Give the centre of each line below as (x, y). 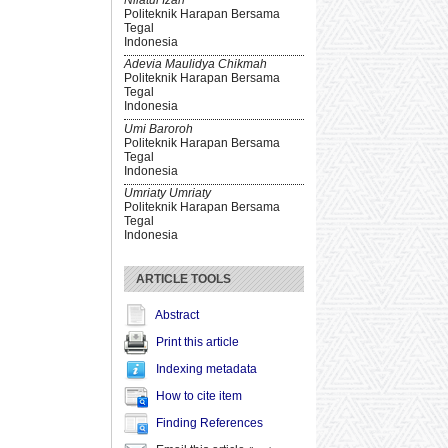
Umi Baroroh (158, 128)
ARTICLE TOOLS (183, 279)
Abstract (177, 315)
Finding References (209, 423)
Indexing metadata (206, 369)
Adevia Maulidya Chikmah (195, 64)
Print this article (197, 342)
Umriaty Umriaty (167, 193)
